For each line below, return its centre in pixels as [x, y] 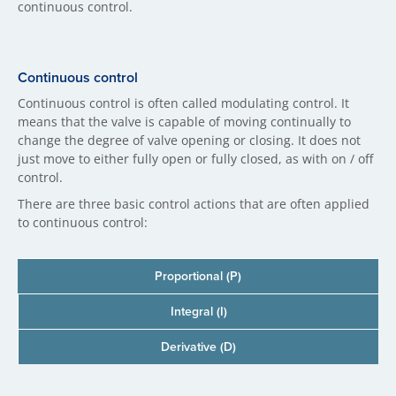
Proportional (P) [198, 275]
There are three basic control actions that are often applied [194, 203]
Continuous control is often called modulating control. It [183, 103]
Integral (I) [198, 311]
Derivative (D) [198, 346]
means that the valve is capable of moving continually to [184, 121]
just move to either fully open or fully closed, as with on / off [195, 158]
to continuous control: [83, 222]
